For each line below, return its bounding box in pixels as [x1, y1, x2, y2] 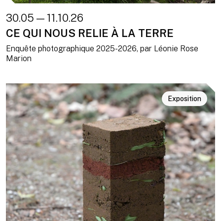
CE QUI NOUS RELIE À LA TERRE [6, 26, 174, 39]
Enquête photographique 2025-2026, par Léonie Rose [6, 43, 198, 53]
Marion [6, 53, 32, 63]
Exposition [168, 94, 201, 103]
